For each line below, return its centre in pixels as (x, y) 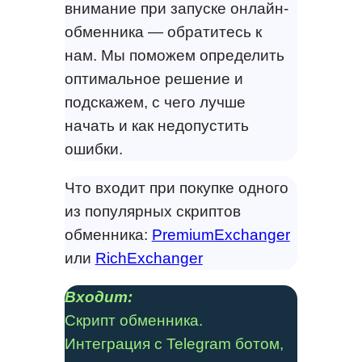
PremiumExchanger (221, 235)
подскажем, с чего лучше (155, 103)
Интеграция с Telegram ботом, (174, 344)
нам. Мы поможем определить (174, 56)
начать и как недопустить (156, 126)
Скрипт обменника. (133, 321)
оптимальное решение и (154, 79)
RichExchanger (149, 259)
